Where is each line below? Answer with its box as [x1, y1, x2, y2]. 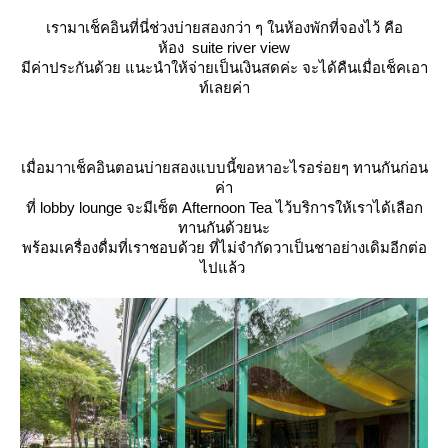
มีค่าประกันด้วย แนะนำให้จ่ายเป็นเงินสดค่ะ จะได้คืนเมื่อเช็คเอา [20, 58, 428, 76]
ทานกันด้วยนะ [178, 218, 270, 236]
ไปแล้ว [199, 258, 249, 276]
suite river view [192, 38, 290, 56]
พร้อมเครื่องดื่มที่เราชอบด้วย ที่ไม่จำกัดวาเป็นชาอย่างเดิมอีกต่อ [21, 238, 427, 256]
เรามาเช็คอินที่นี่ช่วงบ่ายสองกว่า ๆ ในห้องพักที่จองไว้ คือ [45, 18, 403, 36]
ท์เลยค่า [198, 78, 250, 96]
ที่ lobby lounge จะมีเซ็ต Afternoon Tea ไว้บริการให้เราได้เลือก [25, 198, 423, 216]
